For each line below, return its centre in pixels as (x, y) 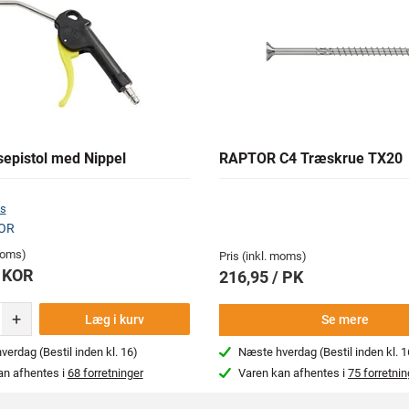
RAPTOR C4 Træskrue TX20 (311, 158)
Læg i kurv (114, 319)
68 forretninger (105, 373)
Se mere (345, 320)
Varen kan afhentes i (294, 373)
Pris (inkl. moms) (263, 256)
